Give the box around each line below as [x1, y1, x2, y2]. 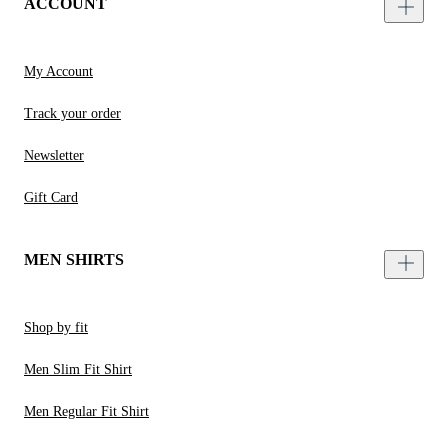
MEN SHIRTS [24, 251, 124, 269]
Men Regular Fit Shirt [24, 404, 149, 420]
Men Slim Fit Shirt [24, 362, 132, 378]
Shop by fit [24, 320, 88, 336]
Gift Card [24, 190, 78, 206]
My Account [24, 64, 93, 80]
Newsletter [24, 148, 84, 164]
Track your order [24, 106, 121, 122]
